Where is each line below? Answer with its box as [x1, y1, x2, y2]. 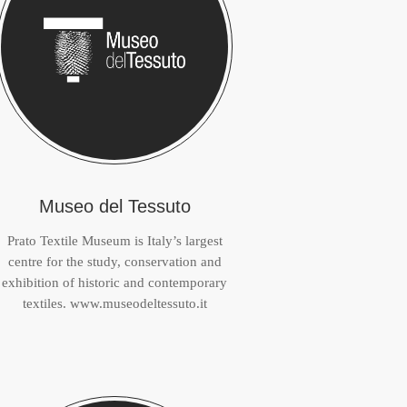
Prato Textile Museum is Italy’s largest [6, 233, 223, 248]
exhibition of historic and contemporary [2, 275, 227, 290]
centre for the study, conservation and [7, 254, 222, 269]
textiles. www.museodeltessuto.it [22, 296, 207, 311]
